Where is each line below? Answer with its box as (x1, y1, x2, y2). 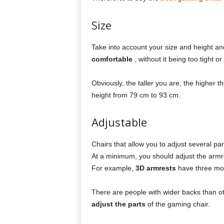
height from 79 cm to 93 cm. (91, 91, 180, 99)
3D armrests (135, 164, 176, 172)
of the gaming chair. (145, 200, 210, 208)
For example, (91, 164, 135, 172)
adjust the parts (91, 200, 145, 208)
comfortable (91, 55, 132, 63)
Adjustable (91, 114, 147, 129)
